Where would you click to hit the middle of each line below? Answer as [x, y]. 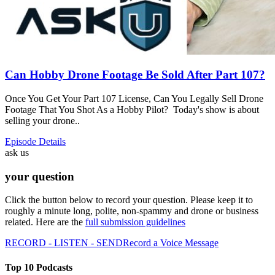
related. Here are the [45, 222]
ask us [17, 153]
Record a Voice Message [171, 243]
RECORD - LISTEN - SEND [64, 243]
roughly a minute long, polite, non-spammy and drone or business [132, 211]
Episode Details [35, 142]
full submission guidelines [135, 222]
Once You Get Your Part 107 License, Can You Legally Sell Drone [134, 99]
